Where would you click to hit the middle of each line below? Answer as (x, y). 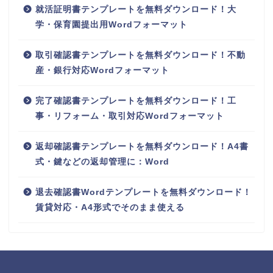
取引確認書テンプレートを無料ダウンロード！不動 (140, 55)
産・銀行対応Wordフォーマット (102, 70)
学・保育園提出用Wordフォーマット (112, 24)
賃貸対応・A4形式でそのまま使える (110, 207)
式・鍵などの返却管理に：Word (102, 161)
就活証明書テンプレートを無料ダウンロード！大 (136, 9)
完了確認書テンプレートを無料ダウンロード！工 (136, 101)
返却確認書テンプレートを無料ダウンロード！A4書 (142, 146)
